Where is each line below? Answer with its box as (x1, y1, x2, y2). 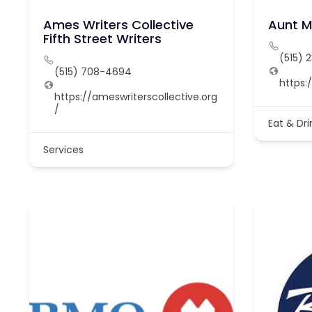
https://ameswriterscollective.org (54, 90, 217, 104)
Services (43, 143, 84, 157)
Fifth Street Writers (43, 30, 162, 48)
